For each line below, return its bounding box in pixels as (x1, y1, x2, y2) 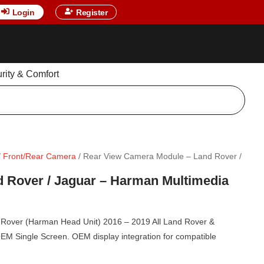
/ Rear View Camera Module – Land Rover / (76, 151, 242, 161)
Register (76, 8, 108, 17)
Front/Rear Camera (3, 151, 76, 161)
